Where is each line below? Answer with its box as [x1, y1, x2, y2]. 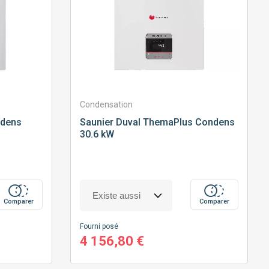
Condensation [79, 100, 133, 110]
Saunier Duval [79, 116, 141, 128]
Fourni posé [79, 222, 118, 231]
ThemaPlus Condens [140, 116, 235, 128]
